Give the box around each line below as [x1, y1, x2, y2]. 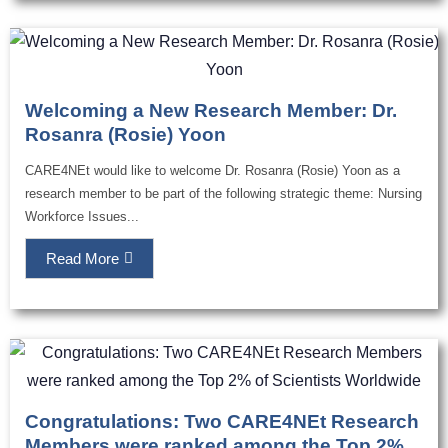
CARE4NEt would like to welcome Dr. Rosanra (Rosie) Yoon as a [25, 163, 400, 179]
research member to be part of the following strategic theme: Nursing [25, 186, 422, 202]
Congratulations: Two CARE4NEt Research [25, 411, 419, 433]
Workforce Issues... [25, 209, 139, 225]
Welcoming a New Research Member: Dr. [25, 100, 397, 122]
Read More [46, 250, 119, 268]
